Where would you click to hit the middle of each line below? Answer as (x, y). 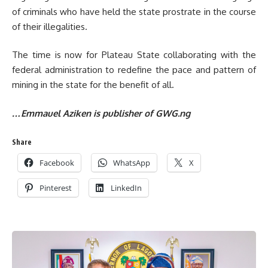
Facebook (57, 163)
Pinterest (56, 188)
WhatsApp (132, 163)
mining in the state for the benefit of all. (93, 85)
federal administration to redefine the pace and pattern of (134, 70)
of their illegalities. (50, 26)
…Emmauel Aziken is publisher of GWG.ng (101, 113)
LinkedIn (126, 188)
